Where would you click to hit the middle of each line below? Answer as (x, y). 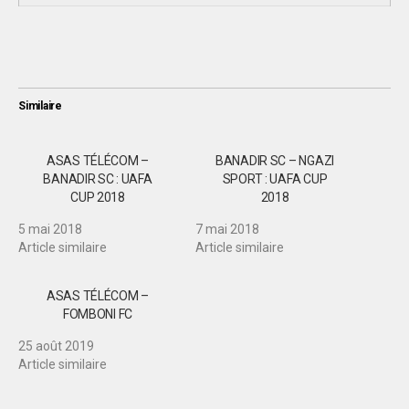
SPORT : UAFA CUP (275, 179)
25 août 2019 (56, 346)
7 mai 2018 (227, 229)
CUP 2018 (98, 197)
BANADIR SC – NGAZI (275, 161)
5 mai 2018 (50, 229)
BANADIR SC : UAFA (98, 179)
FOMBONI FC (98, 314)
